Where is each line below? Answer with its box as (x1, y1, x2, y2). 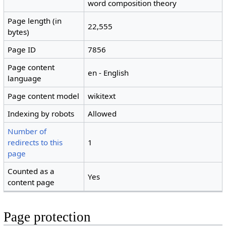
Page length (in (8, 16, 62, 26)
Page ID (8, 44, 36, 55)
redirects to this (8, 137, 63, 148)
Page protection (3, 209, 91, 225)
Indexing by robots (8, 108, 75, 119)
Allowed (88, 108, 117, 119)
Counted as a (8, 166, 55, 177)
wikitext (88, 91, 116, 101)
